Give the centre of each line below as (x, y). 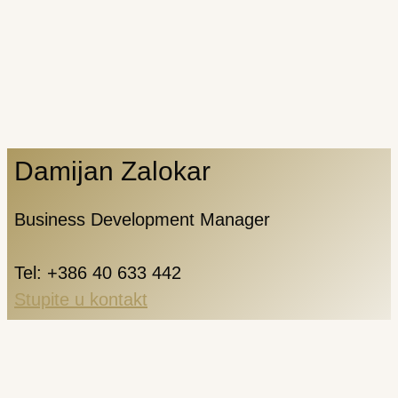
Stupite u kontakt (81, 300)
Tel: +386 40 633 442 (98, 273)
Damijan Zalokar (112, 171)
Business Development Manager (142, 220)
